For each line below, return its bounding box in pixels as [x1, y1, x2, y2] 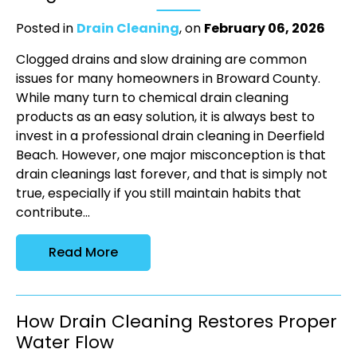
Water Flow [16, 330, 114, 355]
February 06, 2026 [204, 19, 325, 38]
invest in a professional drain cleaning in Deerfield [16, 127, 324, 146]
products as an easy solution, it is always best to [16, 108, 315, 127]
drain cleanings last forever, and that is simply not [16, 165, 328, 184]
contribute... [16, 203, 90, 222]
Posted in [16, 19, 76, 38]
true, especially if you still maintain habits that [16, 184, 301, 203]
